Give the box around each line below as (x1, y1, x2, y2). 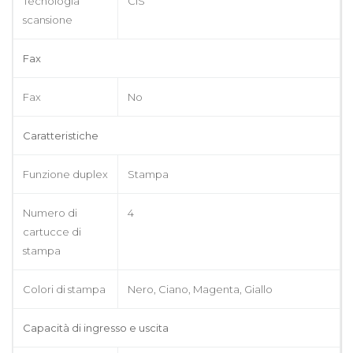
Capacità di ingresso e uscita (23, 321, 169, 334)
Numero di (23, 206, 77, 219)
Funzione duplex (23, 167, 108, 180)
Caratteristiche (23, 128, 98, 142)
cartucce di (23, 225, 81, 238)
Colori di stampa (23, 282, 106, 295)
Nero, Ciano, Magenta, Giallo (128, 282, 273, 295)
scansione (23, 13, 72, 26)
